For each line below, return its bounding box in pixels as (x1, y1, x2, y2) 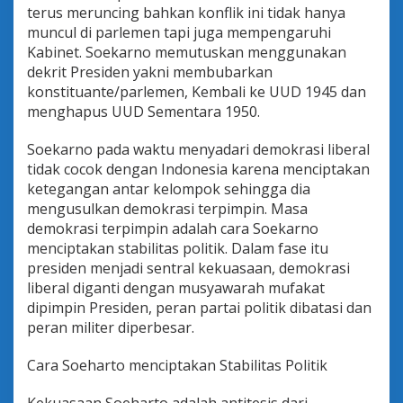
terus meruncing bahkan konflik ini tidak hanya (27, 2, 345, 22)
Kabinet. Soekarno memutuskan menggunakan (27, 41, 346, 62)
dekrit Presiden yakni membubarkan (27, 61, 273, 82)
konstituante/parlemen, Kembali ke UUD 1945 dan (27, 81, 366, 102)
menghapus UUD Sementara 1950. (27, 101, 260, 121)
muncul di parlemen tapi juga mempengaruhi (27, 22, 331, 42)
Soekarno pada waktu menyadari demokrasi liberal (27, 139, 370, 159)
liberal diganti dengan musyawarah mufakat (27, 277, 325, 298)
